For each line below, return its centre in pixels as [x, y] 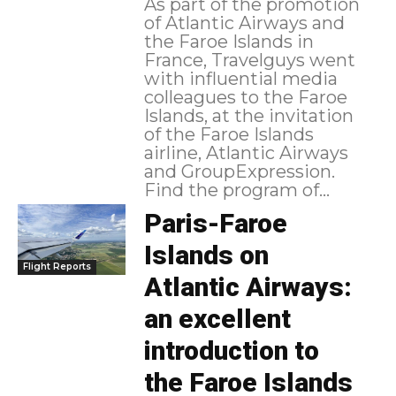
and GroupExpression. [239, 172]
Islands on [206, 255]
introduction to [231, 351]
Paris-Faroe [215, 224]
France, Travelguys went [249, 61]
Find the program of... [236, 190]
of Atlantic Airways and [244, 23]
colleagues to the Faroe [245, 98]
